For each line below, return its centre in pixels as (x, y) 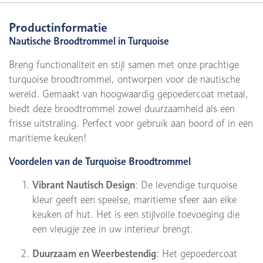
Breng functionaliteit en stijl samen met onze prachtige (124, 65)
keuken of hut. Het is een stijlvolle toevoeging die (136, 214)
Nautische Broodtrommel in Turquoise (89, 41)
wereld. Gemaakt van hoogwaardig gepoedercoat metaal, (129, 94)
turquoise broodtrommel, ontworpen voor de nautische (124, 79)
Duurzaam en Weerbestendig (94, 254)
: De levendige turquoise (186, 185)
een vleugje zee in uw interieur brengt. (113, 229)
